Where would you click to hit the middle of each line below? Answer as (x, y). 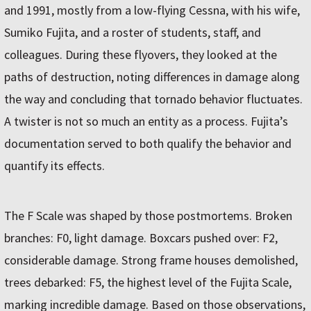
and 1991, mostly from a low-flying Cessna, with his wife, (152, 10)
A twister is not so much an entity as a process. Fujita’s (146, 121)
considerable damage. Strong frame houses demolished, (151, 260)
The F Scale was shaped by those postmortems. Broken (148, 216)
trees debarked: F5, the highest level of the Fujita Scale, (148, 282)
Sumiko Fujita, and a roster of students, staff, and (133, 32)
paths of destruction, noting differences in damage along (152, 77)
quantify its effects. (54, 166)
